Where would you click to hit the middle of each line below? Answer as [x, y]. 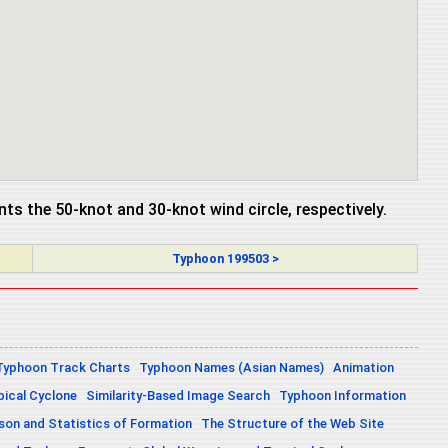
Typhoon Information [342, 396]
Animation [363, 368]
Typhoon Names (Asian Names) [231, 368]
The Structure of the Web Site [292, 424]
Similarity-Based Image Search [178, 396]
